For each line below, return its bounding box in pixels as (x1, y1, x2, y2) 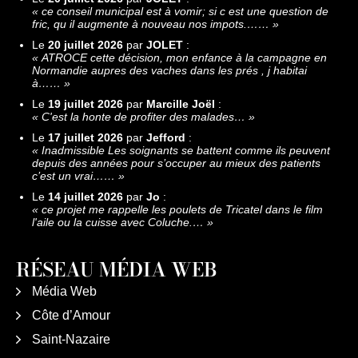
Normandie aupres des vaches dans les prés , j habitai (32, 63, 307, 77)
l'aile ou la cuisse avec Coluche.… (32, 215, 204, 229)
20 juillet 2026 (48, 38, 123, 51)
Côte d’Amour (32, 308, 110, 322)
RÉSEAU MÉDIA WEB (16, 254, 217, 284)
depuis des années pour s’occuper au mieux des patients (32, 156, 320, 169)
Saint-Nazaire (32, 332, 110, 346)
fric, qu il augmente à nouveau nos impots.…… (32, 17, 269, 30)
